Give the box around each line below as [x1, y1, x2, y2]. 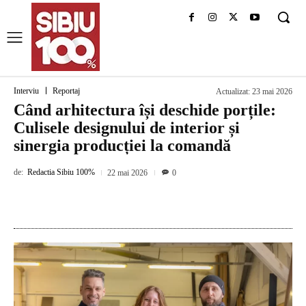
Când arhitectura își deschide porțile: [14, 101, 276, 119]
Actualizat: [216, 87, 250, 97]
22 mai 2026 [107, 167, 148, 178]
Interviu [14, 86, 39, 96]
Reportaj [53, 86, 80, 96]
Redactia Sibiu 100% [27, 167, 95, 178]
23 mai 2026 [252, 87, 292, 97]
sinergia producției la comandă [14, 137, 231, 154]
